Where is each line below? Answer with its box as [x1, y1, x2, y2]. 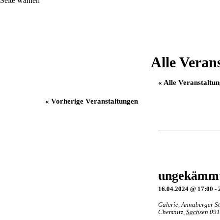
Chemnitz [158, 208, 183, 216]
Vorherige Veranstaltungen [49, 97, 138, 106]
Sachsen [186, 208, 208, 216]
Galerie [158, 201, 178, 209]
